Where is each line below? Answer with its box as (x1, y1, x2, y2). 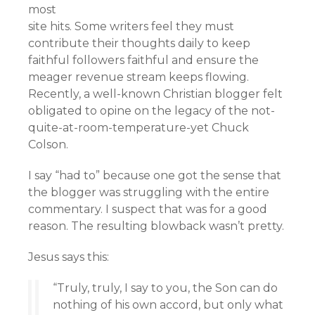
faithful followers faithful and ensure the (28, 53, 259, 67)
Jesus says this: (28, 250, 109, 264)
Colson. (28, 138, 68, 151)
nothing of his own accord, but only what (53, 298, 283, 311)
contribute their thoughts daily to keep (28, 37, 250, 50)
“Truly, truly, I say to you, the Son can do (53, 281, 278, 295)
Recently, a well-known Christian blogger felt (28, 87, 283, 101)
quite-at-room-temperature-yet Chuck (28, 121, 249, 134)
